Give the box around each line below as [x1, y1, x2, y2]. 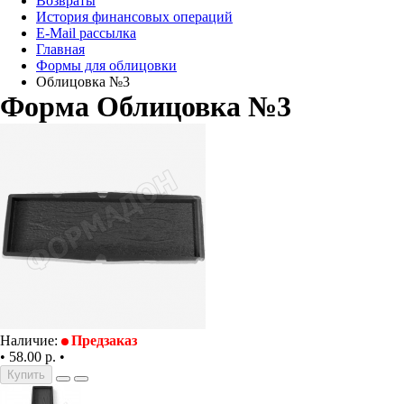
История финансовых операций [36, 9, 233, 24]
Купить [7, 368, 45, 381]
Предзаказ [71, 333, 137, 348]
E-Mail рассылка [36, 25, 136, 41]
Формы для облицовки [36, 58, 177, 73]
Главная [36, 41, 85, 57]
